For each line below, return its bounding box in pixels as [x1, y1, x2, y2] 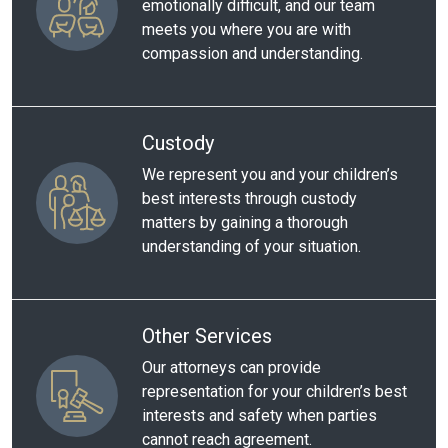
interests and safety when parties [142, 406, 377, 425]
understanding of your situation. [142, 237, 361, 256]
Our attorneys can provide [142, 358, 321, 377]
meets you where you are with [142, 20, 351, 39]
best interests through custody [142, 189, 357, 208]
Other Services [142, 324, 272, 348]
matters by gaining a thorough [142, 213, 348, 232]
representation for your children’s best [142, 382, 407, 401]
